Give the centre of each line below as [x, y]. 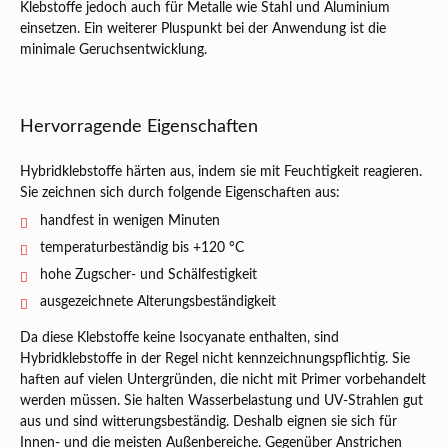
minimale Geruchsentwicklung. [113, 50]
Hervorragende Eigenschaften [139, 127]
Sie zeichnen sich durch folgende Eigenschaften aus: [180, 193]
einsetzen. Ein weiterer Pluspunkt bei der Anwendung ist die [203, 29]
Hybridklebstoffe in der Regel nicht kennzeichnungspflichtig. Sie [215, 359]
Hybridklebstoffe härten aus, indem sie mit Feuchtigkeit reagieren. [221, 172]
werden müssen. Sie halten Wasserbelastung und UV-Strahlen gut [221, 401]
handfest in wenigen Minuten [130, 221]
